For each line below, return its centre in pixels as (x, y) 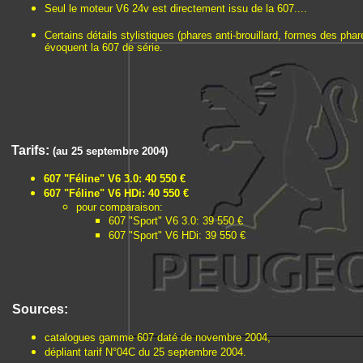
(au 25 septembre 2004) (110, 151)
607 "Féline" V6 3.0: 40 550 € (115, 179)
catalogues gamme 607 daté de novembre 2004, (158, 337)
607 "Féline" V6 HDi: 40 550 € (116, 193)
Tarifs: (32, 150)
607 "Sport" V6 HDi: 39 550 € (177, 235)
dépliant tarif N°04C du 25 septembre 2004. (145, 352)
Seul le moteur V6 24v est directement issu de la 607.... (176, 9)
